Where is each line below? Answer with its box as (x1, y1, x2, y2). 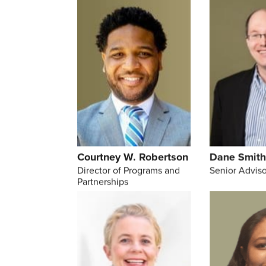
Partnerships (77, 175, 128, 189)
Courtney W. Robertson (77, 149, 188, 165)
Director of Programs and (77, 163, 180, 178)
